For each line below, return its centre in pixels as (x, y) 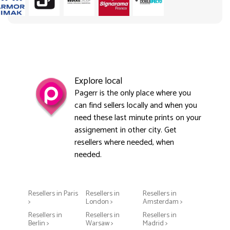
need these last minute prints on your (138, 118)
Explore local (98, 81)
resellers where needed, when (124, 142)
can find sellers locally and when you (136, 105)
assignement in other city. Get (126, 130)
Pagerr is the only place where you (133, 93)
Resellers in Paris (53, 194)
